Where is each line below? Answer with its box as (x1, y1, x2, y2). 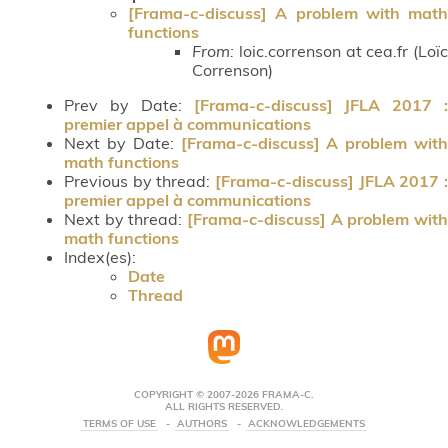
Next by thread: (64, 208, 187, 229)
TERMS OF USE (83, 417, 156, 431)
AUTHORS (177, 417, 227, 431)
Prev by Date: (64, 94, 194, 115)
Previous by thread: (64, 170, 215, 191)
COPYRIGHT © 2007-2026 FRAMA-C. (134, 388, 314, 402)
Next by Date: (64, 132, 181, 153)
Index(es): (64, 246, 136, 267)
